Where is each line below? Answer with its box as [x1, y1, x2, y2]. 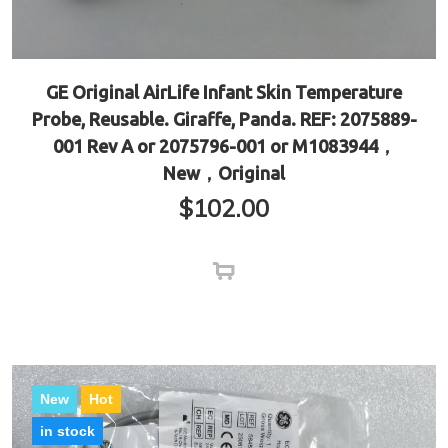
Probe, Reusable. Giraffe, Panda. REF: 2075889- [31, 109, 417, 130]
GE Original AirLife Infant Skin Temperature [46, 82, 402, 103]
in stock [40, 423, 95, 440]
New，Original [163, 163, 285, 184]
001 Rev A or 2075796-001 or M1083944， [52, 136, 396, 157]
